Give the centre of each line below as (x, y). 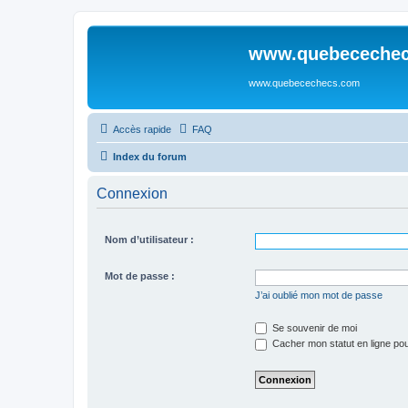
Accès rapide (142, 129)
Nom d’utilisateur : (149, 239)
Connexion (132, 193)
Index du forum (150, 156)
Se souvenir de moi (313, 327)
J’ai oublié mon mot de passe (318, 295)
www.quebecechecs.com (304, 83)
